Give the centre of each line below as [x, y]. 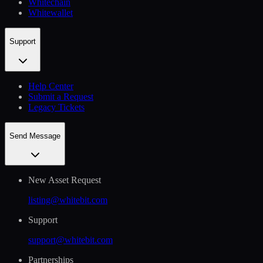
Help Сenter [51, 86]
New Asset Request [65, 180]
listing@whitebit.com [68, 200]
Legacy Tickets [56, 107]
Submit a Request [61, 96]
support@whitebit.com [70, 240]
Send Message [35, 136]
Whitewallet [50, 13]
